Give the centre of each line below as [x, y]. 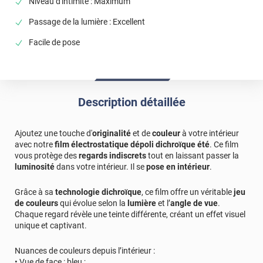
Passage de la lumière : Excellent [87, 21]
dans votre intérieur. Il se [100, 167]
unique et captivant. [51, 226]
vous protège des [47, 156]
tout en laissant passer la [193, 156]
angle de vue [194, 203]
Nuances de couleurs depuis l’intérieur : [85, 251]
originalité [112, 134]
